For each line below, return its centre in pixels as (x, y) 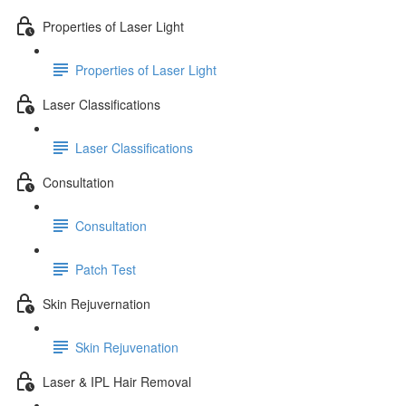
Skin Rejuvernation (97, 303)
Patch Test (106, 269)
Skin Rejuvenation (127, 347)
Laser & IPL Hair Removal (117, 381)
